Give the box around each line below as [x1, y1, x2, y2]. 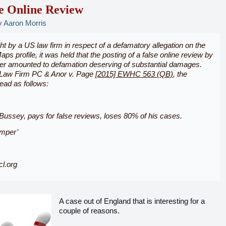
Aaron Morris [4, 19, 46, 27]
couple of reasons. [59, 206, 120, 215]
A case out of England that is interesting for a [59, 197, 205, 205]
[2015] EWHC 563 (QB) [95, 70, 173, 78]
